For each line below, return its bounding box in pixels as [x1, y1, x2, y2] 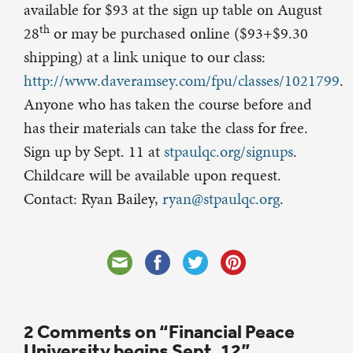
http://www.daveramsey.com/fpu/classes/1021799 [24, 69, 340, 92]
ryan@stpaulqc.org [162, 188, 280, 210]
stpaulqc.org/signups [164, 140, 293, 163]
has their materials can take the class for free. [24, 117, 308, 139]
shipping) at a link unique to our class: [24, 46, 266, 69]
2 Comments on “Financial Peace [24, 320, 295, 344]
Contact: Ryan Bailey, [24, 188, 162, 210]
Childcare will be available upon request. [24, 164, 281, 187]
